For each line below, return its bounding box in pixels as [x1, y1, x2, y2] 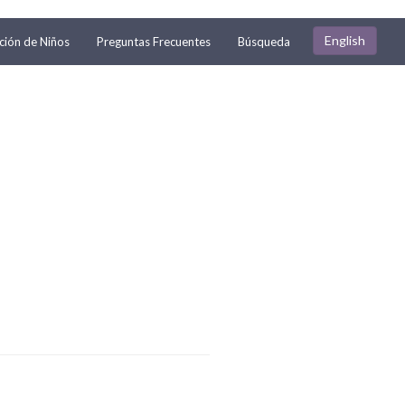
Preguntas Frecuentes [97, 34, 211, 49]
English [325, 32, 365, 48]
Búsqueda [238, 34, 290, 49]
